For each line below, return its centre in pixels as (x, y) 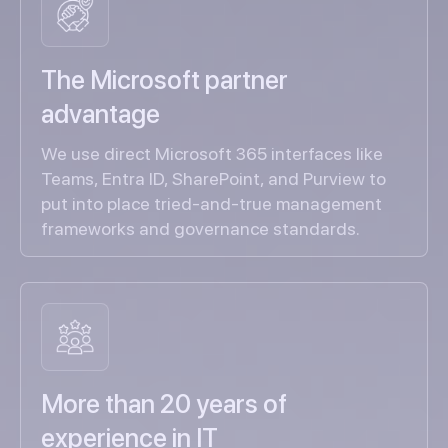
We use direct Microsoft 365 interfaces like (212, 154)
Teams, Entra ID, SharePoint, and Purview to (213, 179)
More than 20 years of (164, 404)
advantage (100, 114)
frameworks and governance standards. (200, 229)
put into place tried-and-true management (211, 204)
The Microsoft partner (164, 80)
